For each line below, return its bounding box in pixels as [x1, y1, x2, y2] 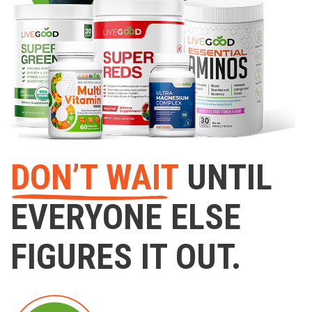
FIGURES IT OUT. [10, 236, 241, 277]
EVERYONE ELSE [10, 196, 241, 237]
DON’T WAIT [10, 157, 178, 198]
